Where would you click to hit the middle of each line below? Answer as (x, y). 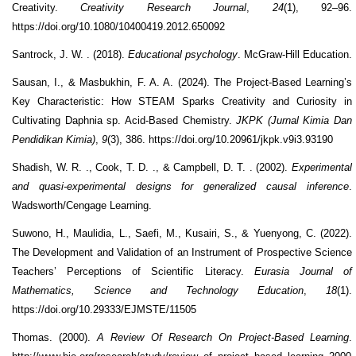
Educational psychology (183, 54)
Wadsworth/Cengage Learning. (82, 205)
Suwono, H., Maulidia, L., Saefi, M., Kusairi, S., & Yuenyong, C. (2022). (182, 233)
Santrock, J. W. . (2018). (70, 54)
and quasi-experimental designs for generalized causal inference (180, 186)
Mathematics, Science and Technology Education (158, 290)
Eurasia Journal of (303, 271)
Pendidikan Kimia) (54, 139)
